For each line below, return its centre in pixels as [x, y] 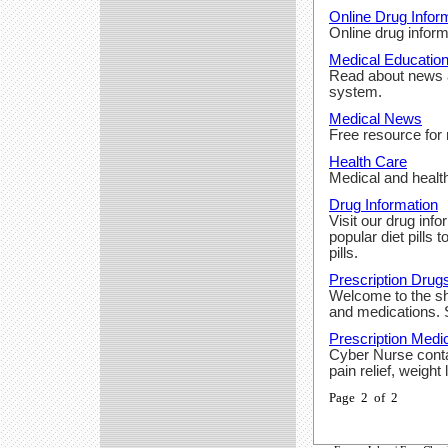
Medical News [375, 118]
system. [355, 91]
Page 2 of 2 [363, 397]
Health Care [368, 161]
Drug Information [383, 204]
